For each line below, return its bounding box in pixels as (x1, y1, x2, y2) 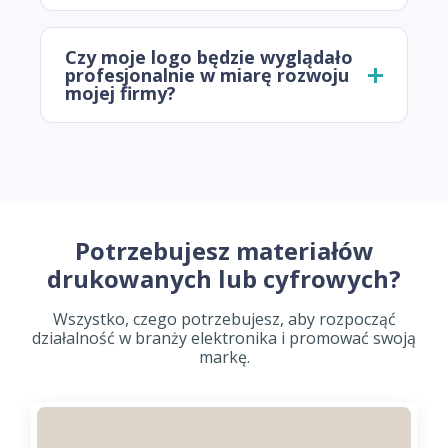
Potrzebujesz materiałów (74, 234, 374, 268)
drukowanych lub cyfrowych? (47, 262, 401, 296)
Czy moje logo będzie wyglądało (65, 45, 353, 70)
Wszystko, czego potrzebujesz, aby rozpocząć (52, 308, 396, 331)
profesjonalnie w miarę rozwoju (65, 63, 349, 88)
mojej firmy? (65, 81, 176, 106)
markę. (198, 346, 250, 369)
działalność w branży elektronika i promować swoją (32, 327, 416, 350)
